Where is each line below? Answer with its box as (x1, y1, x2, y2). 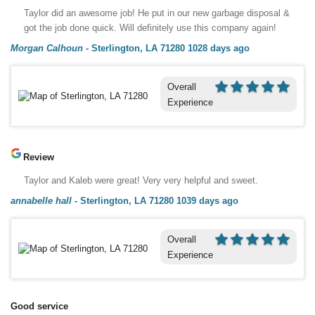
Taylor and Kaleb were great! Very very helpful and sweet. (24, 174, 258, 186)
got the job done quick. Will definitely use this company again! (24, 22, 276, 33)
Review (23, 151, 54, 162)
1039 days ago (176, 195, 238, 206)
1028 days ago (188, 42, 250, 53)
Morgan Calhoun (11, 42, 83, 53)
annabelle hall (11, 195, 72, 206)
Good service (11, 300, 68, 311)
